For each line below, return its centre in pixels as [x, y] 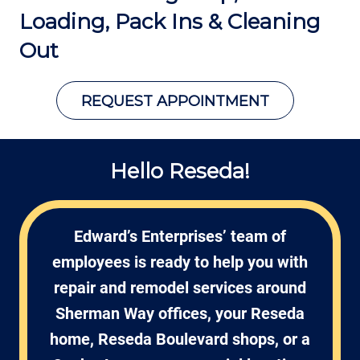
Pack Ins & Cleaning [218, 22]
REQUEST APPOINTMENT [175, 101]
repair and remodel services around [180, 288]
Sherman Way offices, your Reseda [180, 314]
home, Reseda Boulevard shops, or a [180, 340]
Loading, [67, 22]
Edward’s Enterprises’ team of [180, 237]
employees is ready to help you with [180, 262]
